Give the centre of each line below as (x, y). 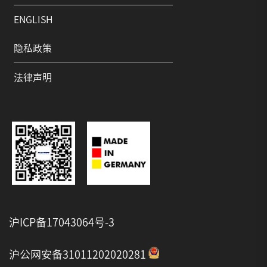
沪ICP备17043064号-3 (62, 223)
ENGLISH (34, 20)
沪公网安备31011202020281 (77, 255)
